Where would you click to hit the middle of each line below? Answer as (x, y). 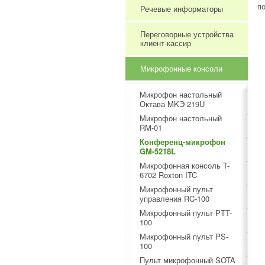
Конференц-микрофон (182, 142)
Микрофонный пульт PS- (184, 236)
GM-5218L (158, 151)
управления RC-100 (174, 198)
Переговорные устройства (187, 34)
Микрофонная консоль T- (185, 165)
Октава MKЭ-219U (172, 104)
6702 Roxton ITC (168, 175)
